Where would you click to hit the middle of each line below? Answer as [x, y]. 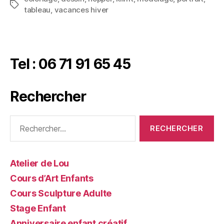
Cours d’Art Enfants [52, 178]
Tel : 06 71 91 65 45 [70, 64]
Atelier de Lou [40, 163]
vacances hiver [81, 9]
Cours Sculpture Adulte [61, 193]
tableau [37, 9]
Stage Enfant [38, 208]
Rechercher [48, 96]
